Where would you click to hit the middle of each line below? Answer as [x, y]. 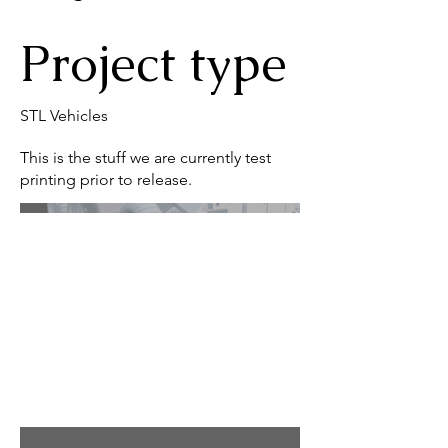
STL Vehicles [64, 115]
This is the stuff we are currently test [145, 157]
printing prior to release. [106, 179]
